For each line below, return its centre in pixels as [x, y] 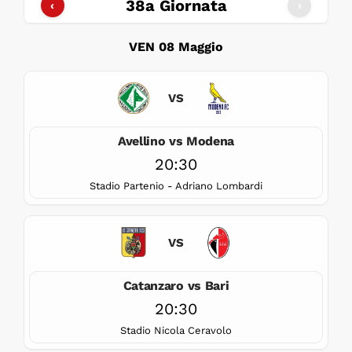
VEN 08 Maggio [176, 47]
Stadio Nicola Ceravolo [176, 330]
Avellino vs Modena [176, 141]
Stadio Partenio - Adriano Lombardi [176, 186]
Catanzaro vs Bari [176, 285]
